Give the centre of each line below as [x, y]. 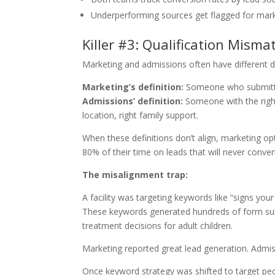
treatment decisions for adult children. [158, 226]
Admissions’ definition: [133, 101]
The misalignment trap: [135, 175]
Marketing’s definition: [133, 87]
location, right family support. [141, 115]
